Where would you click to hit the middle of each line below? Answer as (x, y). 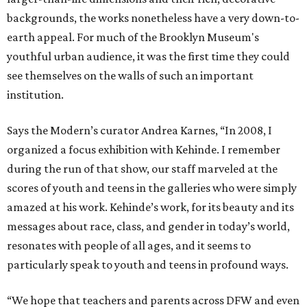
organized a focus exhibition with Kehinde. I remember (144, 150)
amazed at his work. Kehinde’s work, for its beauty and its (150, 207)
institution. (35, 95)
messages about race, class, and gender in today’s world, (148, 226)
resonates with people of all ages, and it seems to (129, 246)
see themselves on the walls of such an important (130, 76)
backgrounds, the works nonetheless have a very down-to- (153, 18)
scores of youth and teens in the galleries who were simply (152, 188)
